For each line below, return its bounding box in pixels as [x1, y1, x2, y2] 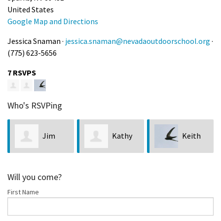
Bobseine [84, 164, 116, 175]
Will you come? [7, 171, 62, 183]
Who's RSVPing [7, 100, 62, 111]
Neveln [15, 164, 38, 175]
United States [7, 4, 54, 15]
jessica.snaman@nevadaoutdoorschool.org [65, 36, 210, 46]
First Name [7, 187, 39, 196]
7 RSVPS [7, 68, 36, 78]
